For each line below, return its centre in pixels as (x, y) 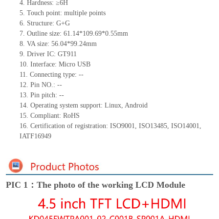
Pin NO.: (44, 85)
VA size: (39, 44)
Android (136, 106)
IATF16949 (35, 136)
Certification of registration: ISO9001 (82, 126)
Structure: (41, 23)
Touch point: (45, 13)
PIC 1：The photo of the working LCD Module (95, 185)
